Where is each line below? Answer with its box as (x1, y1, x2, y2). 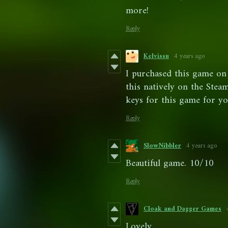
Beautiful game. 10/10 (126, 155, 214, 173)
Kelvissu (144, 50, 169, 63)
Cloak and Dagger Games (144, 203, 221, 215)
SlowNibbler (144, 140, 181, 152)
